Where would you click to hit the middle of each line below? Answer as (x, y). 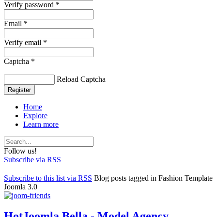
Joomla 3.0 (21, 186)
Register (19, 90)
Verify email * (25, 42)
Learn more (41, 124)
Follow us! (20, 151)
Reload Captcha (81, 79)
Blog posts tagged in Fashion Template (153, 178)
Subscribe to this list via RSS (48, 178)
